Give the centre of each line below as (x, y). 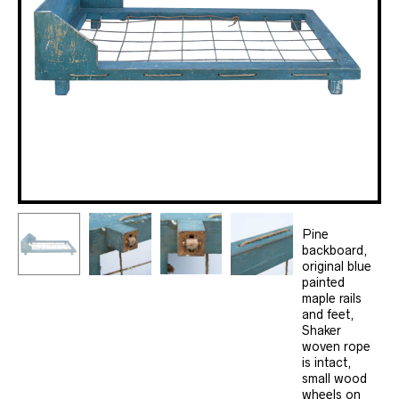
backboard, (334, 250)
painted (323, 282)
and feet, (328, 314)
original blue (337, 266)
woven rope (336, 346)
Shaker (322, 330)
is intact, (326, 362)
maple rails (332, 298)
